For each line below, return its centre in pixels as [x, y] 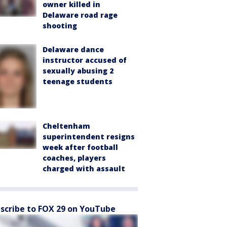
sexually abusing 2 [78, 70]
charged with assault [84, 168]
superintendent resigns [89, 136]
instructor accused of [85, 60]
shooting [60, 25]
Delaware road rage [80, 15]
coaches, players [74, 158]
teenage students [78, 81]
